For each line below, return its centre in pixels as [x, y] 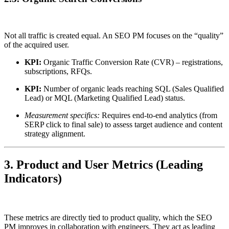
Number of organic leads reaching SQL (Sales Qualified [133, 89]
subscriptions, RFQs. [58, 72]
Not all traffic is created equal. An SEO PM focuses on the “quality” [114, 36]
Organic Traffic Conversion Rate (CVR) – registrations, [132, 62]
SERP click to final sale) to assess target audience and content [123, 125]
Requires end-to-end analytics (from [158, 116]
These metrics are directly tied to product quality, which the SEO [108, 218]
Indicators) [33, 179]
